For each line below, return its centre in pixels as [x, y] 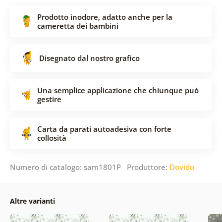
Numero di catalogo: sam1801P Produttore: [89, 167]
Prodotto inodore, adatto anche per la [105, 17]
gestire [49, 99]
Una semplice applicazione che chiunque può [118, 90]
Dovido [182, 167]
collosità [52, 138]
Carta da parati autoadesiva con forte [104, 129]
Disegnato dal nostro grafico [89, 58]
